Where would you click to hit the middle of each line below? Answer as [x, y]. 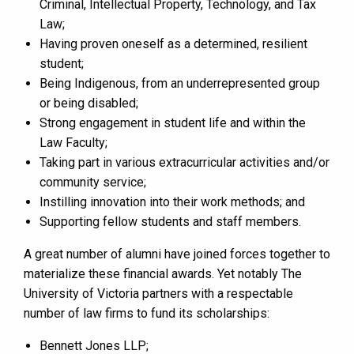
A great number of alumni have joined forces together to [177, 254]
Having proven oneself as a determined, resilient [173, 43]
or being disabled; [89, 103]
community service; [93, 182]
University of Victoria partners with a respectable [158, 293]
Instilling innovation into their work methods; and [172, 201]
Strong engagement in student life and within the [173, 122]
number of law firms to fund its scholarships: [147, 313]
